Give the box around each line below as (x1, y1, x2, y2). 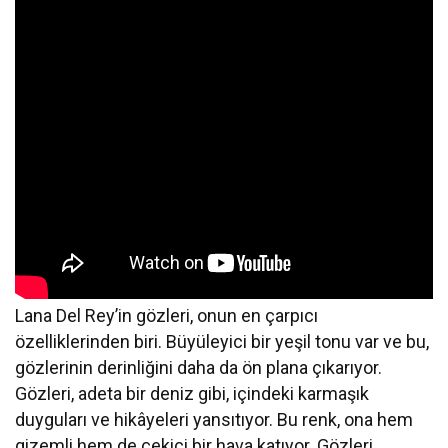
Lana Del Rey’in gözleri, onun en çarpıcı (15, 304, 319, 326)
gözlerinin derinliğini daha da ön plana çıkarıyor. (15, 356, 383, 378)
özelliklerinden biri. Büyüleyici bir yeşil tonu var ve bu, (15, 330, 430, 352)
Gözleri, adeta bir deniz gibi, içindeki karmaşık (15, 382, 370, 404)
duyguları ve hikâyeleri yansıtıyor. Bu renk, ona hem (15, 408, 414, 430)
